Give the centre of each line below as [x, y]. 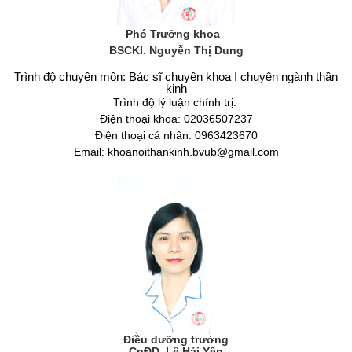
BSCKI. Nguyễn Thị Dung [176, 51]
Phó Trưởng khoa [176, 34]
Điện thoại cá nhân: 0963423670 [176, 136]
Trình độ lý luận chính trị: [176, 103]
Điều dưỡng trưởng [176, 340]
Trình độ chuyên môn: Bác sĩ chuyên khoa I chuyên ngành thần [176, 77]
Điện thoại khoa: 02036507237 [176, 119]
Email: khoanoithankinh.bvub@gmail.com [176, 152]
